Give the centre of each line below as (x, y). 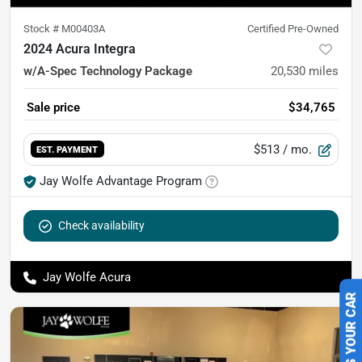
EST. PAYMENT (67, 150)
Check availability (101, 225)
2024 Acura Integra (80, 48)
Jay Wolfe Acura (87, 277)
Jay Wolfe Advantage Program (121, 181)
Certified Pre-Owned (293, 28)
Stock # (42, 28)
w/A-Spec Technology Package (108, 71)
